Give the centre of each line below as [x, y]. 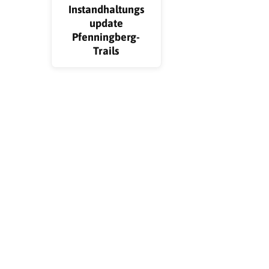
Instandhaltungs [106, 9]
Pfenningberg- [106, 37]
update [106, 23]
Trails [106, 50]
